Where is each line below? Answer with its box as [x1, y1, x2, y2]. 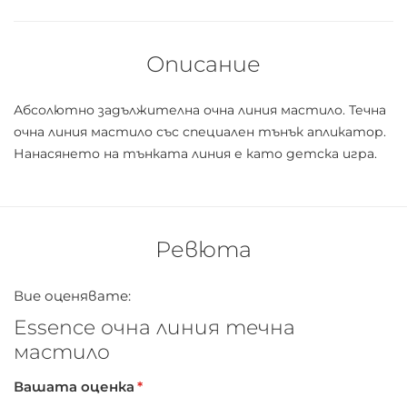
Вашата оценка [14, 378, 134, 396]
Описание [146, 51, 261, 78]
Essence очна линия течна [14, 315, 295, 341]
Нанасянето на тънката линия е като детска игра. [14, 145, 377, 163]
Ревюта [155, 236, 252, 263]
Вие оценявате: [14, 287, 131, 305]
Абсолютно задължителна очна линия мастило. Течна [14, 102, 386, 119]
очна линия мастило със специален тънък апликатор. [14, 124, 386, 141]
